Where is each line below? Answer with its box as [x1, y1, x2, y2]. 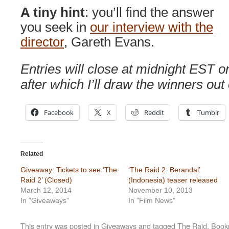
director [20, 35, 64, 49]
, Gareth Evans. [64, 35, 154, 49]
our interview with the [90, 20, 213, 34]
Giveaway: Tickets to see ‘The [20, 166, 117, 174]
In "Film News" [128, 196, 176, 204]
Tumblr [197, 108, 219, 117]
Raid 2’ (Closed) [20, 176, 72, 184]
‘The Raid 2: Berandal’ [128, 166, 200, 174]
